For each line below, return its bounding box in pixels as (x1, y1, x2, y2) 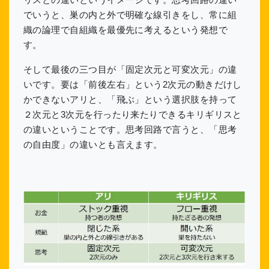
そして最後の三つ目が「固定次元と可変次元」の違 (23, 64, 237, 75)
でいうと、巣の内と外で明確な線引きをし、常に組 (23, 10, 237, 20)
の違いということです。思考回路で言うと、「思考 (23, 124, 237, 135)
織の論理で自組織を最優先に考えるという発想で (23, 25, 228, 35)
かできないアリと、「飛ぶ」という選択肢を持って (23, 94, 237, 105)
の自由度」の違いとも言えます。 (23, 139, 163, 150)
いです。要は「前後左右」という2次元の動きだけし (23, 79, 242, 90)
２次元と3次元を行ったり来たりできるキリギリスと (23, 109, 242, 120)
